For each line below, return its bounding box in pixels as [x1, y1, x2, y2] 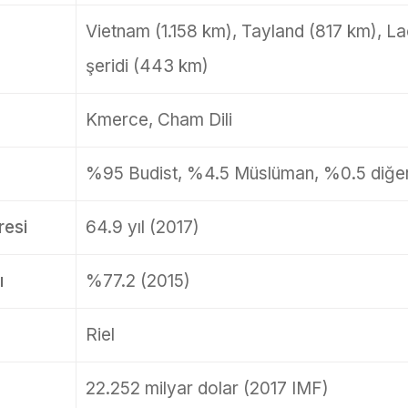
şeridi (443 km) [85, 56, 209, 76]
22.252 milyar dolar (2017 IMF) [85, 378, 329, 399]
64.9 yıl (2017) [85, 217, 199, 238]
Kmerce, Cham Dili [85, 109, 232, 130]
